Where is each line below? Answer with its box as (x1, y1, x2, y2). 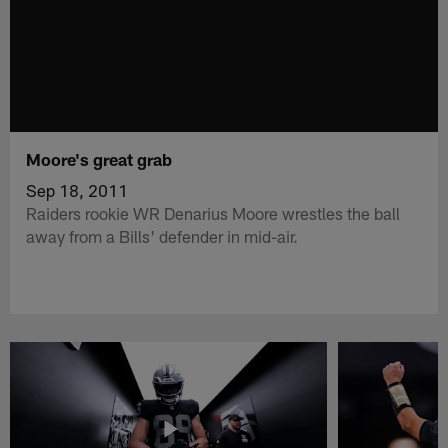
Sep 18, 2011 (26, 179, 129, 200)
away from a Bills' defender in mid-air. (26, 225, 299, 246)
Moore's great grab (26, 148, 173, 169)
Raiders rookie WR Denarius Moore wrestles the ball (26, 202, 401, 223)
